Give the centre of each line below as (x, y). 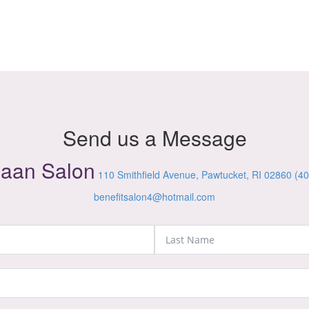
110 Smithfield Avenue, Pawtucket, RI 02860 (195, 175)
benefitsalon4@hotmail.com (154, 197)
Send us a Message (154, 138)
